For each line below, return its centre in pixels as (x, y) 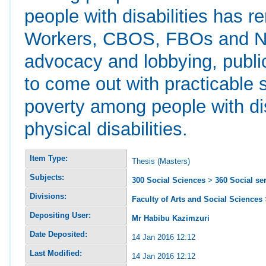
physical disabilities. (106, 129)
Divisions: (48, 196)
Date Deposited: (59, 234)
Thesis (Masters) (161, 161)
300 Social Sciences (169, 180)
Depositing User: (61, 215)
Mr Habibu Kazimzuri (171, 218)
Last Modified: (56, 253)
